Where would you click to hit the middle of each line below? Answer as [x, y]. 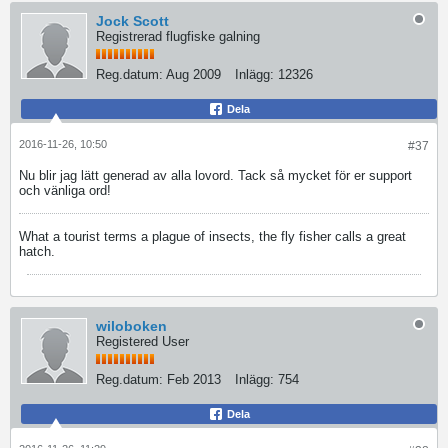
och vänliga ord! [65, 190]
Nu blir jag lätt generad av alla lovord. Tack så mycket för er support [215, 175]
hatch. [37, 251]
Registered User [142, 341]
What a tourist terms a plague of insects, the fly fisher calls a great [212, 236]
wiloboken [131, 326]
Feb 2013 [194, 379]
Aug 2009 [193, 74]
